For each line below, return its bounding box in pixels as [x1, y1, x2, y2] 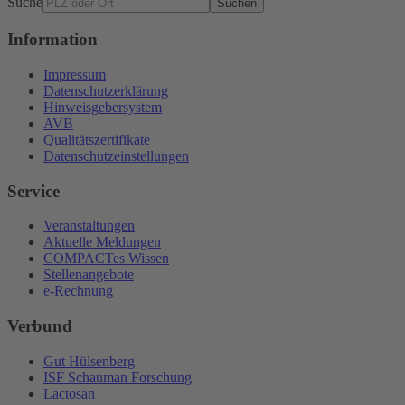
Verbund [7, 316, 72, 336]
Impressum [43, 66, 106, 82]
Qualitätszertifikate [43, 131, 150, 147]
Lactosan [43, 385, 95, 401]
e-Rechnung [43, 283, 113, 299]
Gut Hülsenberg [43, 353, 135, 369]
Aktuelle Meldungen [43, 234, 161, 250]
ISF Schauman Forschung [43, 369, 192, 385]
